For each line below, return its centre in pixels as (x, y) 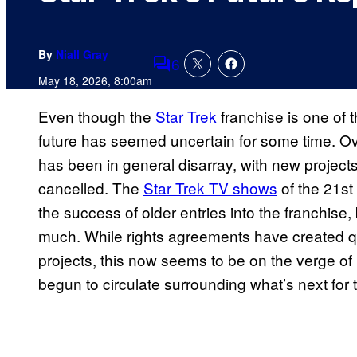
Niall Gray (82, 55)
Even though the (97, 116)
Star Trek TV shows (210, 188)
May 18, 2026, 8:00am (95, 81)
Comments (189, 74)
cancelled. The (91, 188)
